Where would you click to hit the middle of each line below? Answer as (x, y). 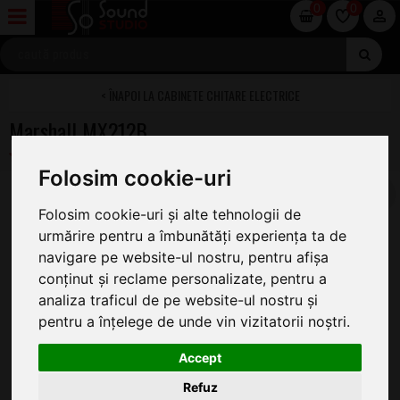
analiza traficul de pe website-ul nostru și (179, 300)
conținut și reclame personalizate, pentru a (183, 279)
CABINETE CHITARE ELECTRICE (228, 95)
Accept (200, 357)
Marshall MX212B (78, 130)
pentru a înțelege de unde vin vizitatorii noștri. (195, 322)
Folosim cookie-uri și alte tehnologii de (170, 215)
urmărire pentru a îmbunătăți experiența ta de (193, 236)
